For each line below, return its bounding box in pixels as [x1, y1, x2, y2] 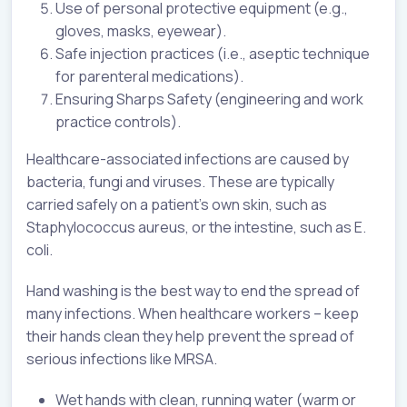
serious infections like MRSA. [26, 349, 217, 370]
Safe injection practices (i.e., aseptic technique [55, 44, 370, 65]
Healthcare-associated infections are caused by [26, 149, 349, 170]
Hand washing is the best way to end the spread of [26, 281, 360, 302]
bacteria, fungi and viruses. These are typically [26, 172, 334, 193]
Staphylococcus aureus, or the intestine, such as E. [26, 217, 366, 238]
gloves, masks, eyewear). [55, 21, 226, 42]
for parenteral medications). [55, 66, 243, 87]
